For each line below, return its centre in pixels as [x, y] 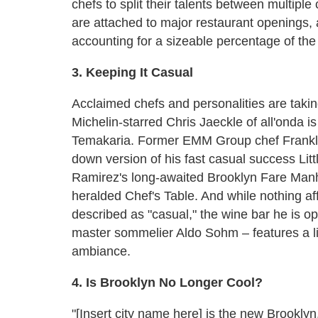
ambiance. [101, 251]
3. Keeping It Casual [132, 72]
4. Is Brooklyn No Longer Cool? [167, 282]
